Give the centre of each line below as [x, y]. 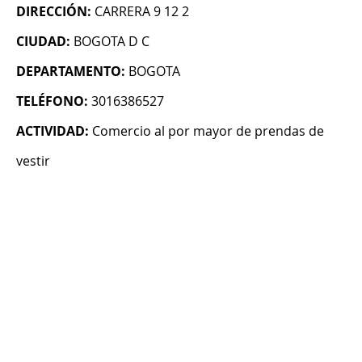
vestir [33, 161]
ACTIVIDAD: [53, 131]
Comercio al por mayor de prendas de [208, 131]
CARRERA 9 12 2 [142, 12]
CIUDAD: [43, 42]
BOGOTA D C [112, 42]
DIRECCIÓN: [54, 12]
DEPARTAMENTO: [71, 72]
